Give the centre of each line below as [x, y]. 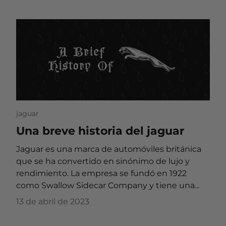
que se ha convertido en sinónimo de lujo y [103, 161]
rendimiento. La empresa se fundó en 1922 [101, 174]
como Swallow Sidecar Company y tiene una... [108, 186]
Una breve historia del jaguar [100, 130]
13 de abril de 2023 [53, 202]
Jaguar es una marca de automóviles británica [109, 149]
